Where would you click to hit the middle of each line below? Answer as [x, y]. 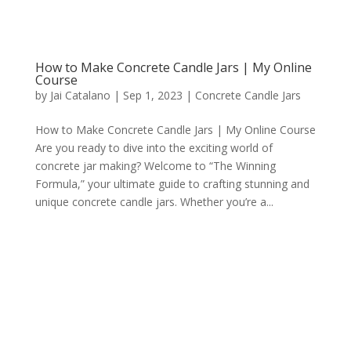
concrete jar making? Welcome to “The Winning [155, 166]
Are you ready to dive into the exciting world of [154, 148]
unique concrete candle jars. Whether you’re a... [154, 202]
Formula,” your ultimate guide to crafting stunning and [172, 184]
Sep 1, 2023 [152, 96]
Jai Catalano [80, 96]
